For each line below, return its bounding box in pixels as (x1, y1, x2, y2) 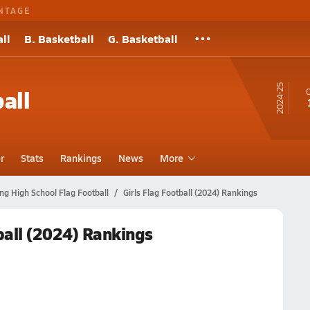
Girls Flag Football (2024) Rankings (122, 187, 257, 198)
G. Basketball (108, 30, 178, 46)
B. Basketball (24, 30, 94, 46)
